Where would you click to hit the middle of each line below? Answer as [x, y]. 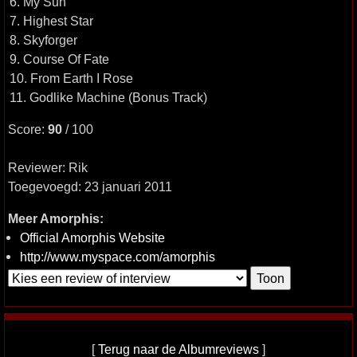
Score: [28, 129]
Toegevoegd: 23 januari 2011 [90, 186]
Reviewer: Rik [48, 167]
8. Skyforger [43, 40]
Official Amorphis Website [92, 237]
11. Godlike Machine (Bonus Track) [108, 97]
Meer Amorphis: [56, 218]
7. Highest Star [51, 21]
